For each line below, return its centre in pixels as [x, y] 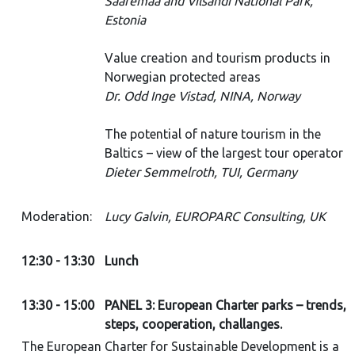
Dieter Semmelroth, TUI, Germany [201, 172]
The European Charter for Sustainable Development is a [180, 346]
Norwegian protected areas [183, 77]
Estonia [125, 20]
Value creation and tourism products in [218, 58]
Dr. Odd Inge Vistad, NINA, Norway [202, 96]
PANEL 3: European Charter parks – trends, [225, 305]
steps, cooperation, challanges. [193, 324]
